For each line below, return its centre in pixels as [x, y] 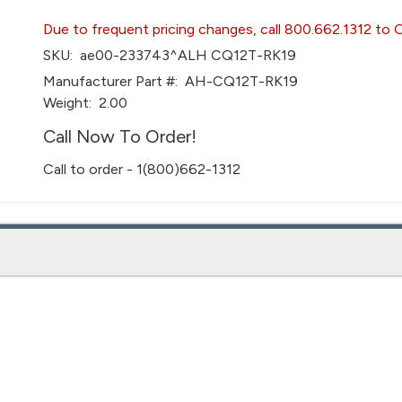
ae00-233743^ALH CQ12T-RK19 [185, 55]
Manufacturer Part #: [111, 81]
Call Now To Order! [120, 136]
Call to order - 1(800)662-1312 [142, 169]
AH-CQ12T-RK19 [238, 81]
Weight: [68, 103]
